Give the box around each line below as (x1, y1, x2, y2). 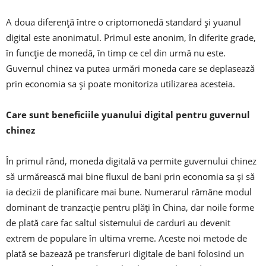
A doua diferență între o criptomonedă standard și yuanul (6, 16, 241, 28)
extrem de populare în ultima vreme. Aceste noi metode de (6, 232, 247, 245)
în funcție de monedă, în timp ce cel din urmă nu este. (6, 47, 226, 59)
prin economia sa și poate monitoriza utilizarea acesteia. (6, 78, 235, 90)
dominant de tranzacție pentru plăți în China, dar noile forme (6, 201, 254, 214)
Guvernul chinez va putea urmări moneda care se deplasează (6, 62, 255, 75)
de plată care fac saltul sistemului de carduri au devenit (6, 217, 230, 229)
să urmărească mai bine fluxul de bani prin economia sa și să (6, 170, 255, 183)
